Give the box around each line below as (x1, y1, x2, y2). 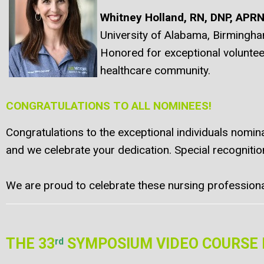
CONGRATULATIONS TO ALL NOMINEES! (6, 99, 212, 113)
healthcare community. (100, 64, 210, 78)
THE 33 (6, 235, 55, 253)
